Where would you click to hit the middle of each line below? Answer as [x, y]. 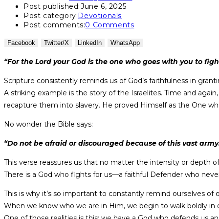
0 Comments [110, 25]
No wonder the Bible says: [48, 124]
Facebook [21, 43]
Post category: [51, 16]
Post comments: [55, 25]
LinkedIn [90, 43]
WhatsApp [125, 43]
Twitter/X [56, 43]
